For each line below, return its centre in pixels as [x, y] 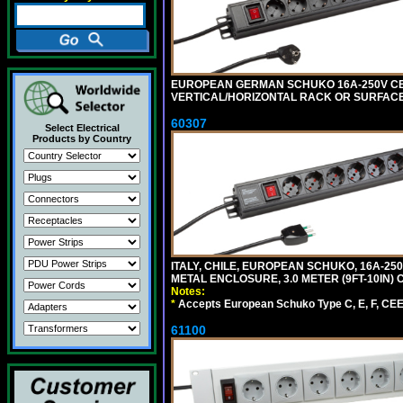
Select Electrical [82, 128]
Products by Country [82, 139]
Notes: [188, 291]
